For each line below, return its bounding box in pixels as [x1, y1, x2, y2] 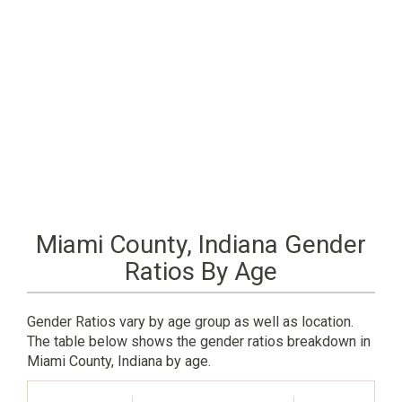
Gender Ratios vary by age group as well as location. [27, 312, 354, 330]
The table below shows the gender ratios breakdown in [27, 332, 371, 350]
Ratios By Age [125, 256, 277, 286]
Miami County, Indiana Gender [36, 229, 366, 259]
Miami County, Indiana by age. [27, 352, 211, 370]
